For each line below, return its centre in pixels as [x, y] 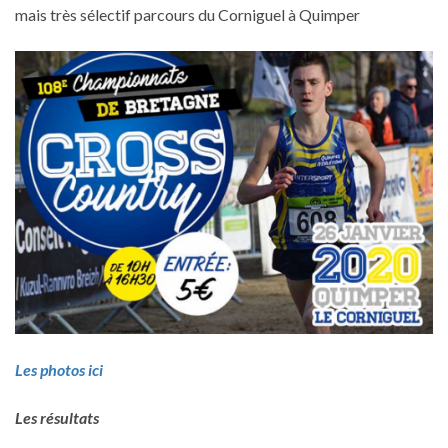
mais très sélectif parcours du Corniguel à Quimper [187, 14]
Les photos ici [59, 369]
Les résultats [57, 417]
